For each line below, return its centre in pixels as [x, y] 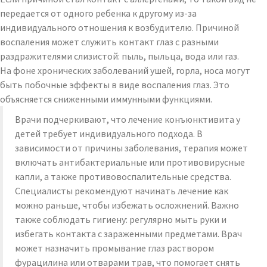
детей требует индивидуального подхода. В [109, 133]
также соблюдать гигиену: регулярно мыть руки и [121, 219]
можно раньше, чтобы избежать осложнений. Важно [127, 205]
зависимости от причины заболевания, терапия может [131, 148]
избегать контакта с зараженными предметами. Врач [128, 234]
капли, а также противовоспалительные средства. [123, 176]
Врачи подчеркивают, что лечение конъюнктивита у [128, 119]
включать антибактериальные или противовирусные [130, 162]
